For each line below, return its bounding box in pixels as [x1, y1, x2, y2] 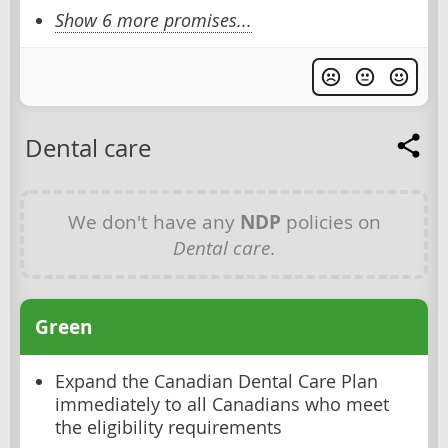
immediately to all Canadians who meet [55, 393, 389, 417]
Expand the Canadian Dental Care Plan [55, 370, 378, 394]
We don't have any [67, 209, 240, 235]
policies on [280, 209, 381, 235]
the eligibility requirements [55, 416, 282, 440]
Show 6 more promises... [55, 9, 252, 33]
